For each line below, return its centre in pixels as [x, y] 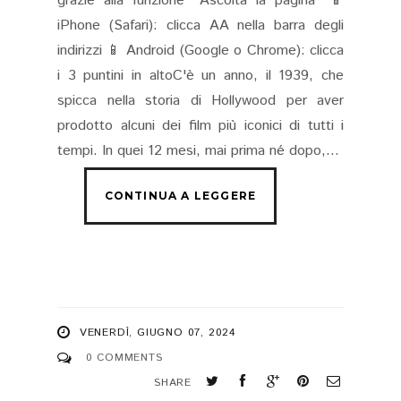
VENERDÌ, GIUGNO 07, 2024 [158, 333]
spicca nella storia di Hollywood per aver [200, 101]
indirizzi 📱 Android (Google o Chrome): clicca [200, 51]
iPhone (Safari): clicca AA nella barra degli [200, 26]
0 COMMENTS [124, 358]
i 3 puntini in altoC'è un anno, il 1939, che [200, 76]
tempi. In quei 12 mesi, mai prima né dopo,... [198, 151]
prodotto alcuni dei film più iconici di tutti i [200, 126]
